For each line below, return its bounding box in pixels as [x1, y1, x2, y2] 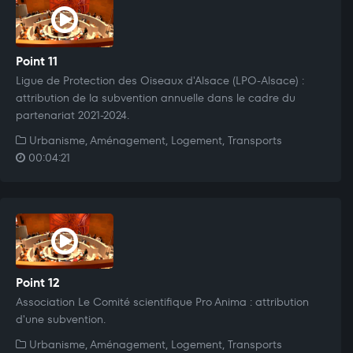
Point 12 [16, 273, 60, 291]
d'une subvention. [16, 310, 106, 327]
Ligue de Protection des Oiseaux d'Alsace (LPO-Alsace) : [16, 72, 304, 88]
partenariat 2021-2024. [16, 106, 129, 123]
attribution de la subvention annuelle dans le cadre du [16, 89, 295, 106]
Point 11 [16, 52, 58, 69]
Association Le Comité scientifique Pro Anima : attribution [16, 293, 309, 310]
